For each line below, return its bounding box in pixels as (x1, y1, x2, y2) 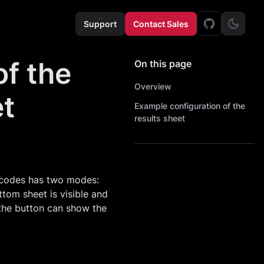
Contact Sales (133, 18, 189, 29)
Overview (134, 81, 171, 91)
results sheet (134, 113, 185, 123)
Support (84, 18, 117, 29)
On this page (134, 58, 192, 70)
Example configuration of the (134, 101, 245, 111)
